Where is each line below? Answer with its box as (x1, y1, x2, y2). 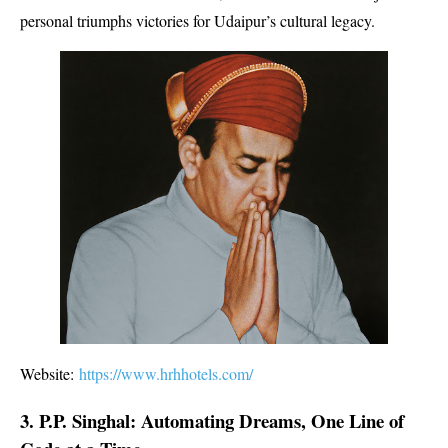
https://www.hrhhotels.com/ (79, 363, 253, 385)
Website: (20, 363, 79, 385)
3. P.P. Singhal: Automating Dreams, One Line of (20, 407, 404, 435)
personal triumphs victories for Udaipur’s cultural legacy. (20, 9, 375, 31)
